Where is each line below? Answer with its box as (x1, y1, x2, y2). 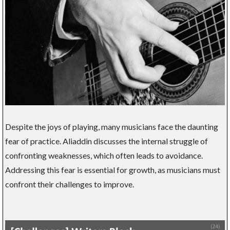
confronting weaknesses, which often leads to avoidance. (5, 150, 203, 161)
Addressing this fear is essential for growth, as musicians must (5, 165, 220, 175)
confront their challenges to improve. (5, 179, 134, 189)
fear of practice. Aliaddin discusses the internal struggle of (5, 136, 208, 146)
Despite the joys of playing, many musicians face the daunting (5, 122, 218, 132)
